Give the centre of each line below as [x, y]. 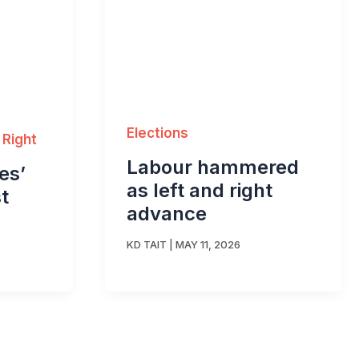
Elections [157, 133]
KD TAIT [147, 244]
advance [167, 214]
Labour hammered [213, 167]
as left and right [200, 191]
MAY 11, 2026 [208, 244]
